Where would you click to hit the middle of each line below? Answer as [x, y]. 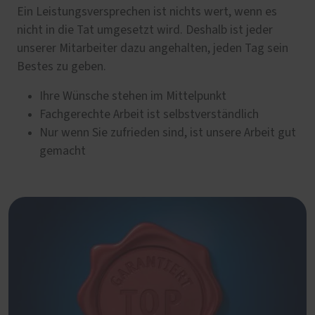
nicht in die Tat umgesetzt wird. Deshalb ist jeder [145, 30]
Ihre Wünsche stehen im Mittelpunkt [133, 96]
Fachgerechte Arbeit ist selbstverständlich [149, 114]
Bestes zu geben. [62, 66]
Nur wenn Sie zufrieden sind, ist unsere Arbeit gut [168, 133]
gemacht [63, 151]
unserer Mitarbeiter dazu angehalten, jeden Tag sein [153, 48]
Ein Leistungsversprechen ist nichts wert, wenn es [147, 12]
